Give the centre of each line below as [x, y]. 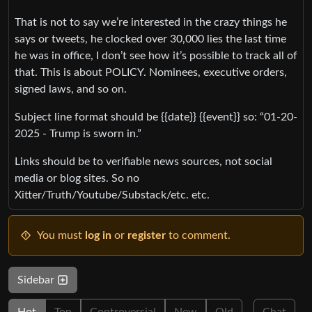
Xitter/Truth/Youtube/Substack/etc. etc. [112, 195]
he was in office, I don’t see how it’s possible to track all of [156, 55]
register [147, 235]
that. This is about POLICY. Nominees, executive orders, [151, 72]
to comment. [198, 235]
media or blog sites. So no [77, 178]
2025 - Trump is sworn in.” [78, 133]
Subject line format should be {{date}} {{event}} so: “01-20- [156, 117]
